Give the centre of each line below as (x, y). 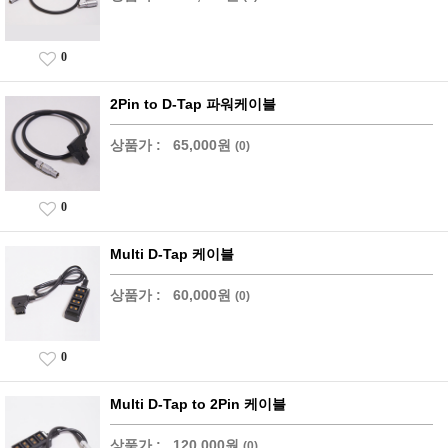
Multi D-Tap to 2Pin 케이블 (198, 404)
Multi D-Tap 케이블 (172, 254)
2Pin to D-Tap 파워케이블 (193, 104)
